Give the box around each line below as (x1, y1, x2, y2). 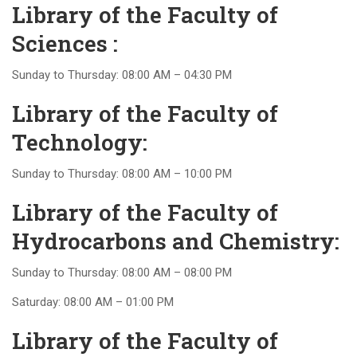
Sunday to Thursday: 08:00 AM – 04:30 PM (12, 68, 232, 82)
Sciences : (12, 29, 118, 58)
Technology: (12, 127, 147, 157)
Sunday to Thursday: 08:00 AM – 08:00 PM (12, 265, 232, 280)
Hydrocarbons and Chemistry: (12, 226, 339, 256)
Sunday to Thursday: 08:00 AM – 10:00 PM (12, 167, 232, 181)
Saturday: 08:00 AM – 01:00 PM (12, 295, 174, 309)
